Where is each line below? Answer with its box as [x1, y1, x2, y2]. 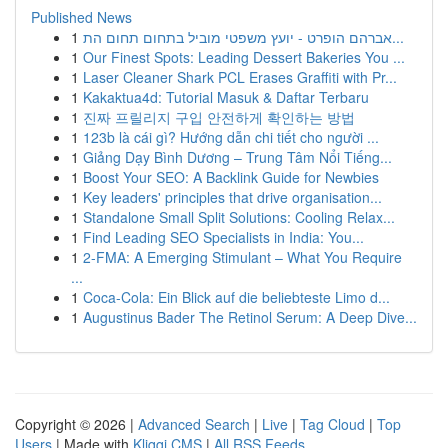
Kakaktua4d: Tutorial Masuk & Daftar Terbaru [83, 87, 369, 107]
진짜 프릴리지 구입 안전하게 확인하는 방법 [83, 107, 355, 127]
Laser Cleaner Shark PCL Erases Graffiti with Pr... [83, 67, 397, 87]
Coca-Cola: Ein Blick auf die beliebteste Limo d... [83, 287, 390, 307]
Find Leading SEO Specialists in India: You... [83, 227, 364, 247]
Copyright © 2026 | [15, 414, 138, 434]
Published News [31, 7, 132, 27]
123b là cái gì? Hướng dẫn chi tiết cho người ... [83, 127, 379, 147]
